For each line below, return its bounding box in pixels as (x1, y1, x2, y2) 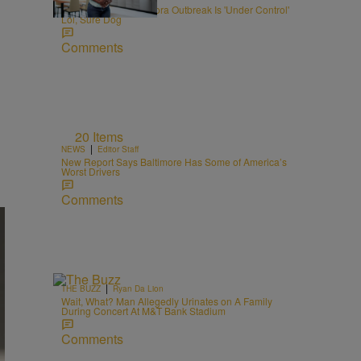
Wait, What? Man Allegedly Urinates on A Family (61, 294, 272, 308)
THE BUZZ (61, 283, 101, 294)
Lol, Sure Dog (61, 12, 122, 27)
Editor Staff (98, 143, 139, 155)
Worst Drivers (61, 164, 120, 178)
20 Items (75, 127, 123, 146)
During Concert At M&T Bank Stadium (61, 304, 226, 317)
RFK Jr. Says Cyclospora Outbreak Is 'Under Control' (61, 2, 289, 17)
